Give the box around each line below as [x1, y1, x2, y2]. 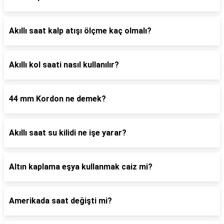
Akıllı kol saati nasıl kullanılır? [9, 60, 119, 69]
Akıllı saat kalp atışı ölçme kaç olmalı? [9, 26, 151, 35]
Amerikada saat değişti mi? [9, 196, 112, 205]
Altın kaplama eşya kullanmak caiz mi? [9, 162, 152, 171]
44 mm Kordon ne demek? [9, 94, 106, 103]
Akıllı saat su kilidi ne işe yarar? [9, 128, 126, 137]
